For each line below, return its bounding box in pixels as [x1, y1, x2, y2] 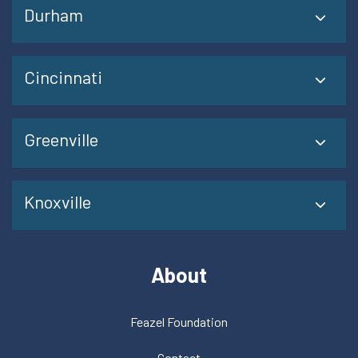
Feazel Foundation [130, 313, 228, 329]
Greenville [24, 128, 98, 149]
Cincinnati [24, 66, 102, 87]
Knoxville [24, 190, 91, 212]
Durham [24, 3, 83, 25]
